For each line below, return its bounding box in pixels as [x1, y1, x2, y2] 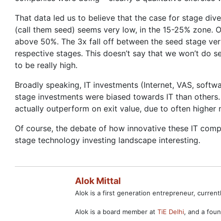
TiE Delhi [157, 208, 184, 216]
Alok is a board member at [75, 208, 157, 216]
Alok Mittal [75, 176, 121, 186]
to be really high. [15, 60, 77, 70]
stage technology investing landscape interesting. [15, 135, 200, 145]
